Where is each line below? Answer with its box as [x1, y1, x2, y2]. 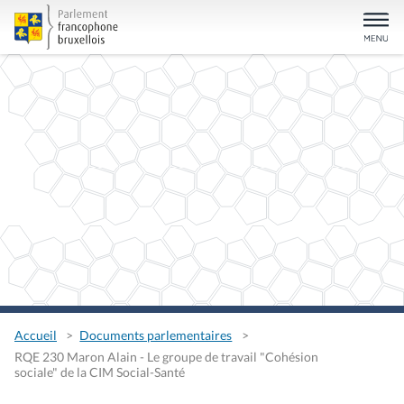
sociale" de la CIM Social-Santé [14, 364, 185, 381]
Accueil [14, 327, 57, 344]
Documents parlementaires [79, 327, 233, 344]
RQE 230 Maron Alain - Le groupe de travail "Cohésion [14, 349, 318, 365]
